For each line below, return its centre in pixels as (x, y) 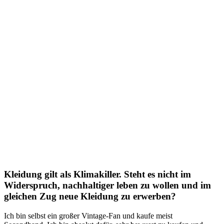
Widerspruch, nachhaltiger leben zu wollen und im (107, 185)
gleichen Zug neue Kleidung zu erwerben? (90, 196)
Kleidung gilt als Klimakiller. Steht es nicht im (97, 174)
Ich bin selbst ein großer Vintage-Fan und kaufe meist (88, 216)
